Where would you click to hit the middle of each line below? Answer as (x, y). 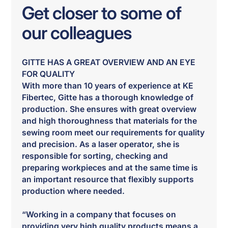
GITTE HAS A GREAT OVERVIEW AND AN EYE (108, 63)
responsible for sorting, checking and (95, 156)
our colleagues (77, 32)
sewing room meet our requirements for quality (113, 133)
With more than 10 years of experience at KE (107, 86)
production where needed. (73, 191)
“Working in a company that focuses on (99, 215)
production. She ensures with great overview (109, 109)
